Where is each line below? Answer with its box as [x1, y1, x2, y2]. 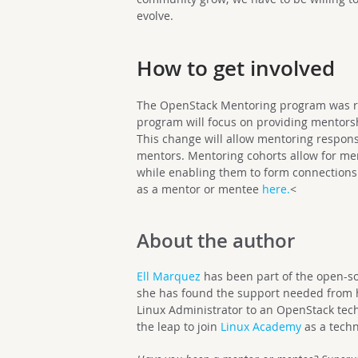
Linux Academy [221, 319, 302, 334]
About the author [137, 228, 296, 253]
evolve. [137, 8, 174, 23]
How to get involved [137, 54, 336, 82]
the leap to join [137, 319, 221, 334]
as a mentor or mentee [137, 181, 263, 197]
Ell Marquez [137, 268, 201, 284]
